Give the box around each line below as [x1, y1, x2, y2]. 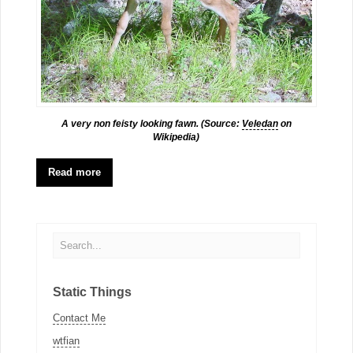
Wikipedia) [153, 132, 200, 143]
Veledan [241, 118, 278, 130]
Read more [47, 166, 101, 179]
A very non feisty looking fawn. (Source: [61, 118, 242, 130]
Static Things [52, 284, 132, 299]
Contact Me [52, 312, 106, 325]
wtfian [52, 334, 80, 347]
